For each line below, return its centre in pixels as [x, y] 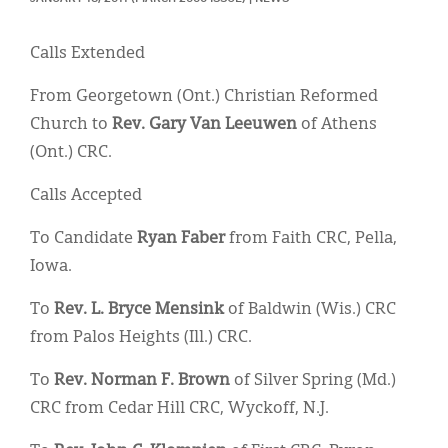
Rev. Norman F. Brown [142, 380]
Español [58, 175]
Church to [71, 124]
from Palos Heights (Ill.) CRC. [141, 337]
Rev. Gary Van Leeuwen [204, 124]
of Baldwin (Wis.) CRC [310, 309]
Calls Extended [87, 53]
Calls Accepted [86, 195]
